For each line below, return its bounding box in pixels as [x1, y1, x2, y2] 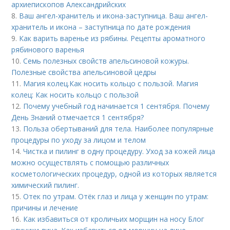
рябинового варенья [11, 45, 85, 54]
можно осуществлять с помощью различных [11, 158, 169, 167]
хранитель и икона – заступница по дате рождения [11, 22, 191, 32]
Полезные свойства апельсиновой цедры [11, 67, 157, 77]
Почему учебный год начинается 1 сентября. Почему [23, 101, 210, 111]
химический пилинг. [11, 180, 80, 190]
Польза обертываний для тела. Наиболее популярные [23, 124, 214, 133]
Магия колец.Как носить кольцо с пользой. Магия [23, 79, 199, 88]
